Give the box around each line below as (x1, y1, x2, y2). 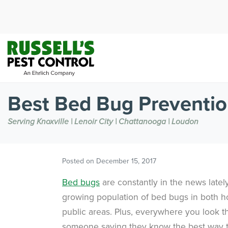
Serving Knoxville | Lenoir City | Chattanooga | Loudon (8, 117, 198, 127)
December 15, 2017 (96, 155, 156, 166)
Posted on (62, 155, 96, 166)
